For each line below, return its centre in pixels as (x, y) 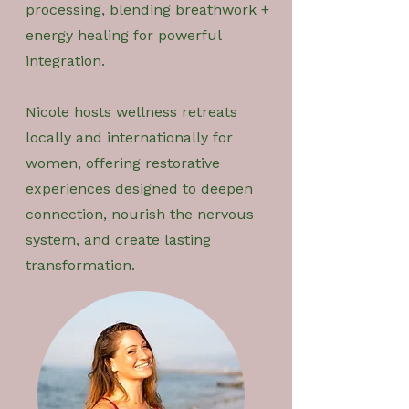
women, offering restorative (123, 163)
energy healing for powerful (123, 35)
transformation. (80, 265)
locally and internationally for (129, 137)
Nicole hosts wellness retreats (131, 111)
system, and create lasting (118, 239)
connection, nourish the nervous (140, 214)
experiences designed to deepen (139, 188)
